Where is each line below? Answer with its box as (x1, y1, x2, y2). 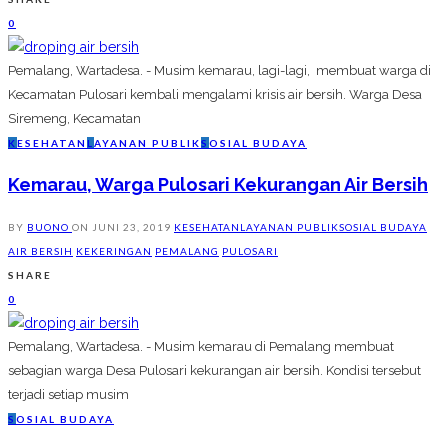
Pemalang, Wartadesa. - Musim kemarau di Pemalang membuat (8, 339, 394, 355)
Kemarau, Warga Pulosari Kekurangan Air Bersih (8, 174, 428, 196)
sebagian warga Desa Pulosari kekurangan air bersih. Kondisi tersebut (8, 363, 421, 379)
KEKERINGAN (76, 245, 152, 258)
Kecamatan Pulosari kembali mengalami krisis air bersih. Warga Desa (8, 87, 422, 103)
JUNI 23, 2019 (92, 221, 171, 234)
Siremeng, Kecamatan (8, 111, 141, 127)
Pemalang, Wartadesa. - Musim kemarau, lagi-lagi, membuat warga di (8, 63, 431, 79)
